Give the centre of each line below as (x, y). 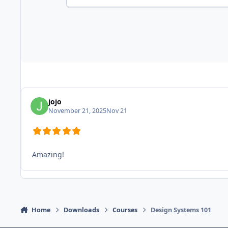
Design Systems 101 (181, 210)
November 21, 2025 (78, 111)
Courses (125, 210)
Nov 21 (117, 111)
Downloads (82, 210)
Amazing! (48, 155)
